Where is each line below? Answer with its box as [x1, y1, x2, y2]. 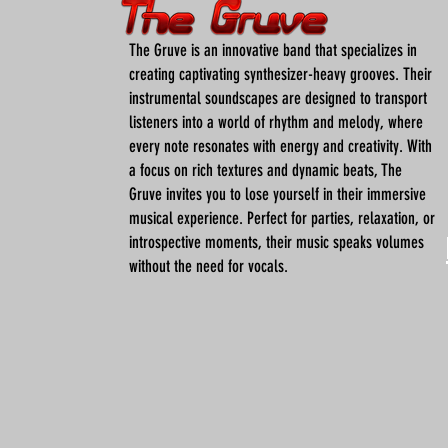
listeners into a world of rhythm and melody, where [129, 112, 423, 132]
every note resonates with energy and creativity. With [129, 136, 432, 156]
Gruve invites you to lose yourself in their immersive [129, 184, 426, 204]
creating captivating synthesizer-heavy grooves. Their [129, 64, 432, 84]
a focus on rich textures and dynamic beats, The [129, 160, 402, 180]
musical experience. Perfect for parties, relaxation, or [129, 208, 435, 228]
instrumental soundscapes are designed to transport [129, 88, 427, 108]
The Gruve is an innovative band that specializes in [129, 40, 417, 60]
